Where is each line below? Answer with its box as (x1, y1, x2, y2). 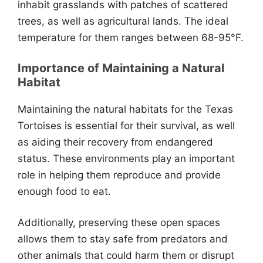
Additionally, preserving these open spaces (18, 217, 220, 228)
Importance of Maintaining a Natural (18, 60, 224, 75)
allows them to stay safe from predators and (18, 233, 228, 245)
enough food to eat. (18, 185, 111, 197)
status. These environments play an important (18, 152, 235, 164)
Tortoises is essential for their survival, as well (18, 119, 235, 131)
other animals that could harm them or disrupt (18, 249, 234, 261)
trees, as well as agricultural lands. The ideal (18, 15, 228, 27)
